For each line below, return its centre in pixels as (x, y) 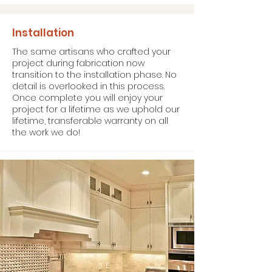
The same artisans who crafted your (91, 52)
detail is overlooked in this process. (88, 86)
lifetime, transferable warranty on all (90, 121)
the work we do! (46, 132)
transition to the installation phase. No (94, 75)
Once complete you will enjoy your (87, 98)
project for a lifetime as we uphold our (96, 109)
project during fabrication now (78, 63)
